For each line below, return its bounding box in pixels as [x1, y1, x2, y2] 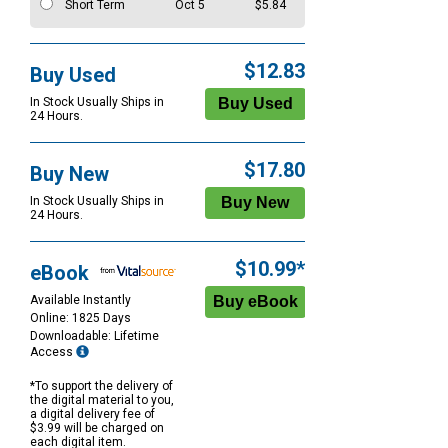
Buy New [30, 162, 109, 187]
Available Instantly [30, 293, 131, 308]
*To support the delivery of [30, 379, 173, 394]
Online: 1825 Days [30, 311, 131, 326]
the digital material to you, [30, 393, 174, 408]
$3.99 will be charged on [30, 421, 164, 436]
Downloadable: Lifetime [30, 329, 159, 344]
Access [30, 345, 76, 360]
